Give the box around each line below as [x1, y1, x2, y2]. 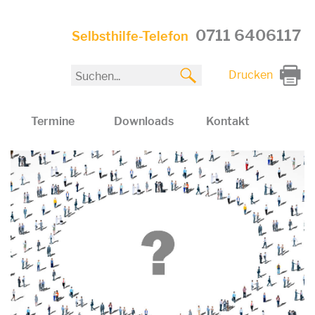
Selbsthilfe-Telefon [71, 29, 188, 44]
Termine [30, 115, 75, 128]
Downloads [113, 115, 174, 128]
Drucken [228, 68, 273, 82]
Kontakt [205, 115, 250, 128]
